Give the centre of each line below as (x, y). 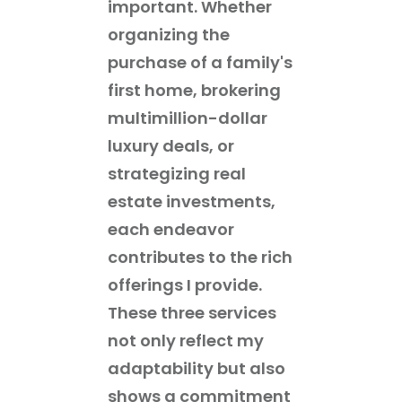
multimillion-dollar (188, 118)
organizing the (169, 34)
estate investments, (192, 201)
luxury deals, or (171, 145)
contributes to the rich (200, 257)
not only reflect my (186, 340)
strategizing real (177, 173)
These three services (192, 312)
